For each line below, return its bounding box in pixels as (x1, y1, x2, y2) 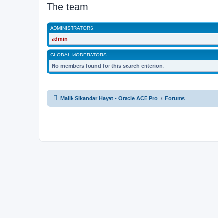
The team (47, 1, 88, 12)
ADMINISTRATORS (50, 25, 93, 31)
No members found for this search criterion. (52, 63, 164, 69)
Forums (165, 95, 185, 101)
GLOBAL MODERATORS (50, 52, 107, 57)
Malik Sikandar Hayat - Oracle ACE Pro (60, 95, 158, 101)
